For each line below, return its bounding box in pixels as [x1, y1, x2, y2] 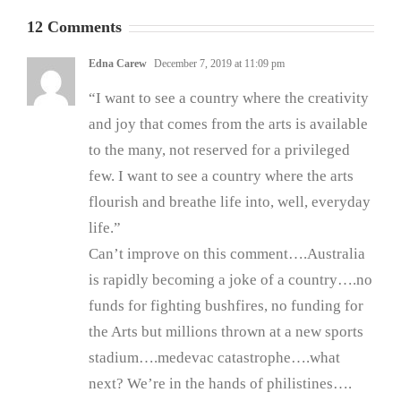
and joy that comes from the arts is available [89, 115, 368, 133]
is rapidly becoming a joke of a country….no [89, 271, 372, 289]
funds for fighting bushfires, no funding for [89, 297, 363, 315]
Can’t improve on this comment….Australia [89, 245, 365, 263]
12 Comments [27, 18, 122, 37]
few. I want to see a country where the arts [89, 167, 354, 185]
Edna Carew [89, 57, 147, 71]
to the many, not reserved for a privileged [89, 141, 350, 159]
